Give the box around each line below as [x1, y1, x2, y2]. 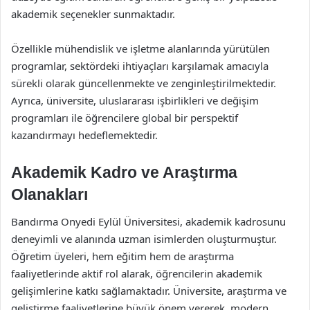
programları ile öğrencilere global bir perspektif [11, 110, 238, 125]
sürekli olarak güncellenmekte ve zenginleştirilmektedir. [11, 75, 276, 90]
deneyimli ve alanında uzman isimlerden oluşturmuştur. [11, 232, 277, 246]
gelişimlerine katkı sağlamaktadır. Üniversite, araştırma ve [11, 284, 286, 298]
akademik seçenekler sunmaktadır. [11, 6, 175, 21]
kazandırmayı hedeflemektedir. [11, 127, 158, 142]
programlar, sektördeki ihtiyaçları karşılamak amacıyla [11, 58, 268, 73]
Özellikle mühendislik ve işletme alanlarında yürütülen [11, 41, 270, 55]
